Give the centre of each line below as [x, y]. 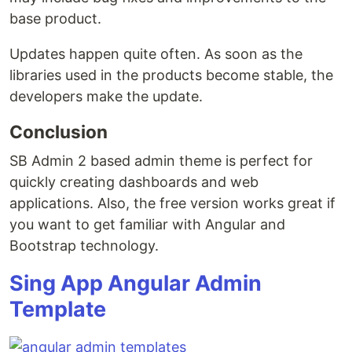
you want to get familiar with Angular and [147, 224]
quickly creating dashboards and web [134, 182]
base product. [55, 18]
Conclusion [59, 132]
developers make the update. [106, 96]
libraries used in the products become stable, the [171, 75]
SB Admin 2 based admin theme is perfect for [161, 161]
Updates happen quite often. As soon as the [156, 54]
